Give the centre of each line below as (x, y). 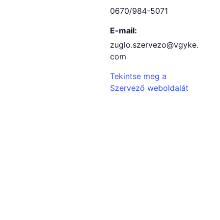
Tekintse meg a (138, 76)
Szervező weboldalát (149, 88)
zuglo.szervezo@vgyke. (154, 45)
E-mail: (124, 30)
